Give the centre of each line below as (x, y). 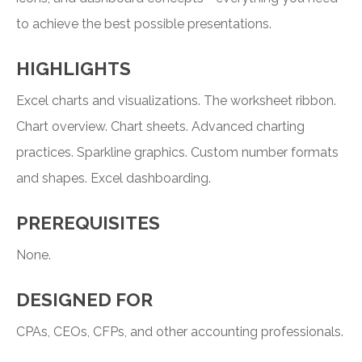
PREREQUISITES (88, 223)
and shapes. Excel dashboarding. (114, 179)
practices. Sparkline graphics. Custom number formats (177, 153)
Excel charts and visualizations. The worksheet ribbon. (176, 101)
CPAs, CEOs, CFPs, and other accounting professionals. (180, 332)
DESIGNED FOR (84, 300)
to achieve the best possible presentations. (144, 24)
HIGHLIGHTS (74, 69)
